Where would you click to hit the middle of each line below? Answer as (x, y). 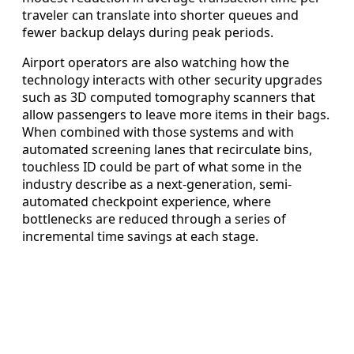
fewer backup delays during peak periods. (148, 32)
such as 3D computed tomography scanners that (169, 97)
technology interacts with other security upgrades (172, 79)
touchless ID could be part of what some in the (162, 166)
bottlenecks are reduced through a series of (154, 218)
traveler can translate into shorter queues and (160, 15)
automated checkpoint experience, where (147, 201)
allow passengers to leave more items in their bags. (176, 114)
